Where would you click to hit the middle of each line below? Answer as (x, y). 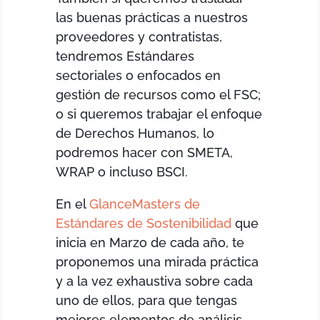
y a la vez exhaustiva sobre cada (155, 281)
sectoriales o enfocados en (139, 75)
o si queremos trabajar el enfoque (159, 114)
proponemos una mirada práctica (157, 261)
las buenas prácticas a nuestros (152, 17)
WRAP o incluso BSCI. (122, 171)
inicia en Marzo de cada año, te (150, 242)
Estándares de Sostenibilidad (144, 223)
